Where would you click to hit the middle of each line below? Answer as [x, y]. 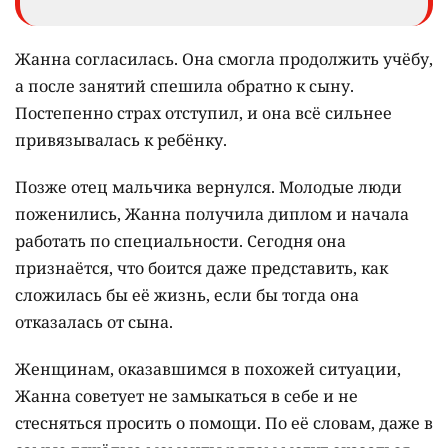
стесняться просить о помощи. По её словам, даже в [224, 423]
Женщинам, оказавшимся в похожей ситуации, [208, 369]
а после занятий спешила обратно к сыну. [184, 86]
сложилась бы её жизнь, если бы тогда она [187, 295]
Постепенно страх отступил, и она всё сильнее [203, 113]
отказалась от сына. [94, 322]
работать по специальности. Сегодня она [180, 241]
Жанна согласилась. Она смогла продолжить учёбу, [224, 59]
